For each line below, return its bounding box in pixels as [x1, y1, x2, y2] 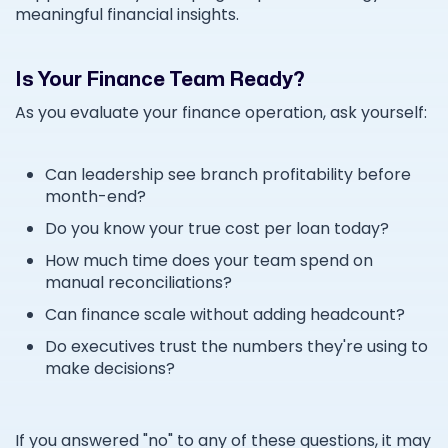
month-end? [45, 185, 154, 209]
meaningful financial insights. [15, 3, 239, 27]
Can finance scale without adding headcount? [45, 303, 413, 327]
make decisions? [45, 357, 183, 381]
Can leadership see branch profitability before [45, 163, 411, 187]
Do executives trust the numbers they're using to [45, 335, 428, 359]
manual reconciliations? [45, 271, 240, 295]
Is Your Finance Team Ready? [15, 70, 305, 90]
